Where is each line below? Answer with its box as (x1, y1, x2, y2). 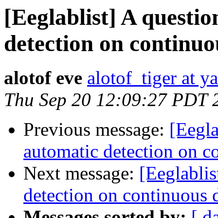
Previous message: (23, 119, 169, 140)
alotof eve (4, 67, 82, 89)
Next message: (23, 163, 139, 184)
